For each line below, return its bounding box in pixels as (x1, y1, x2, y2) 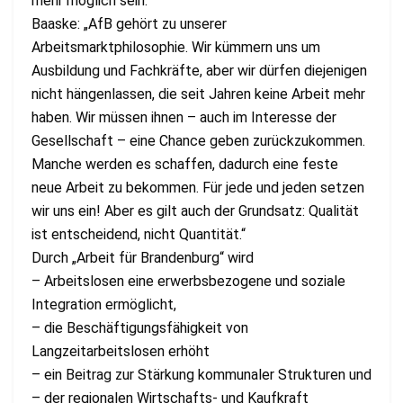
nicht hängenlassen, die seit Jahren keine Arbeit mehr (31, 85, 365, 103)
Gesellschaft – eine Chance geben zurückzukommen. (31, 131, 365, 149)
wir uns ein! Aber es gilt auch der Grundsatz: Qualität (31, 201, 359, 219)
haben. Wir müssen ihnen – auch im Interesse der (31, 108, 336, 126)
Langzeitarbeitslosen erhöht (31, 342, 210, 360)
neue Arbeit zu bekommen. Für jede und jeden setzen (31, 178, 364, 196)
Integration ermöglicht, (31, 295, 176, 313)
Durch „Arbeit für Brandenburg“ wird (31, 248, 254, 266)
